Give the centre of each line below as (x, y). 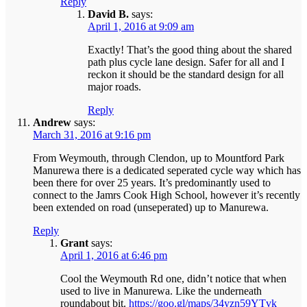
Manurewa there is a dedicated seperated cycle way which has (167, 171)
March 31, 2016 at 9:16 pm (92, 135)
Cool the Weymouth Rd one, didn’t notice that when (173, 279)
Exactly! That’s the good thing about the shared (190, 50)
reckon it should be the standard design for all (186, 75)
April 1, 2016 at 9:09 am (141, 27)
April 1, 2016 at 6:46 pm (114, 256)
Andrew (52, 123)
